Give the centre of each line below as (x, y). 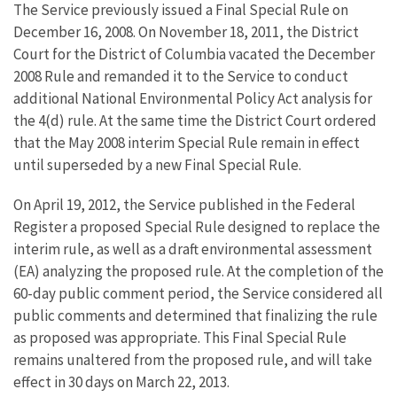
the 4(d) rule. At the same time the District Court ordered (195, 121)
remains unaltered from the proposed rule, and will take (193, 360)
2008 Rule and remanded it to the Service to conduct (181, 76)
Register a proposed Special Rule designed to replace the (197, 227)
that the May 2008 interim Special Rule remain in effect (187, 143)
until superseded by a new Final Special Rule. (157, 165)
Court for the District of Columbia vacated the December (194, 54)
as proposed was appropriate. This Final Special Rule (180, 338)
